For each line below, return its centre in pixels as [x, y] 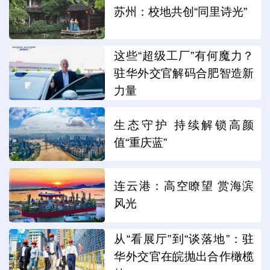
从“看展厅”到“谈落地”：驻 [184, 239]
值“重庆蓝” [141, 142]
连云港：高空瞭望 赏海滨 [184, 186]
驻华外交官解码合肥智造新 [184, 74]
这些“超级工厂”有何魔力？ [184, 56]
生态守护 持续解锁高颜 [184, 125]
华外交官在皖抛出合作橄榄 [184, 257]
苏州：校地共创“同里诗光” [181, 12]
